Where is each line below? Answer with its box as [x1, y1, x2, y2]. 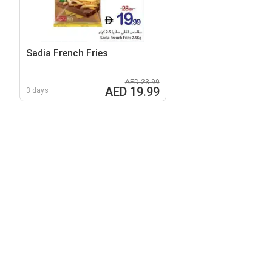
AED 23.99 [124, 77, 160, 86]
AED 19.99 [104, 84, 160, 99]
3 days [26, 86, 49, 95]
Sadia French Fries [26, 47, 108, 59]
